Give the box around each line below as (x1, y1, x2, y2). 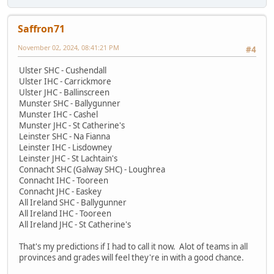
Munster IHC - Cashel (19, 109, 98, 120)
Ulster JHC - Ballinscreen (19, 87, 109, 98)
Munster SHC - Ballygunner (19, 98, 120, 109)
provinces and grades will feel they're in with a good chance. (19, 252, 246, 264)
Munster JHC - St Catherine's (19, 120, 125, 131)
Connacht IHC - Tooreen (19, 175, 108, 187)
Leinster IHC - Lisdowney (19, 142, 112, 154)
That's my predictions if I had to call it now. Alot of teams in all (19, 241, 248, 253)
